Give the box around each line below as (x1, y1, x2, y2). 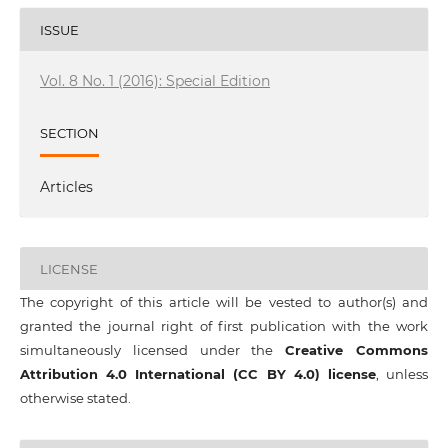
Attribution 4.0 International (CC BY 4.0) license (19, 366, 376, 383)
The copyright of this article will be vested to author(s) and (19, 294, 429, 311)
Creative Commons (285, 342, 429, 359)
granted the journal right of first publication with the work (19, 318, 429, 335)
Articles (39, 178, 93, 197)
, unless (375, 366, 429, 383)
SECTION (39, 124, 99, 141)
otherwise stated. (19, 390, 131, 407)
